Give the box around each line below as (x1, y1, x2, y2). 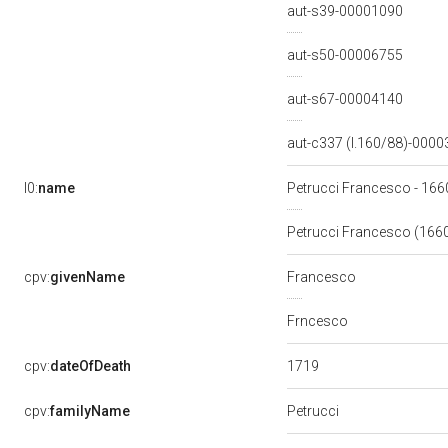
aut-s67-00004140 (287, 91, 406, 107)
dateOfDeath (50, 358, 131, 374)
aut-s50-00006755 (287, 47, 406, 63)
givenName (50, 269, 125, 285)
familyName (50, 403, 130, 419)
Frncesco (287, 313, 351, 329)
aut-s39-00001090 (287, 3, 406, 19)
